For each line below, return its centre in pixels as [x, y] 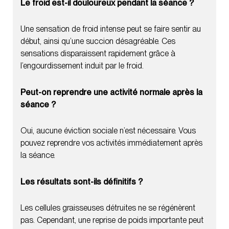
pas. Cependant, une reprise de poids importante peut [112, 220]
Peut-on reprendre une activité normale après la [111, 92]
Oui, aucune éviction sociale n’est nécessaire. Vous [108, 130]
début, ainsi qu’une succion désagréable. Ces [98, 41]
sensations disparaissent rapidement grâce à [98, 53]
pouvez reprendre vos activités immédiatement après [111, 143]
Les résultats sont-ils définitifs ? [82, 181]
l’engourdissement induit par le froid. [82, 65]
